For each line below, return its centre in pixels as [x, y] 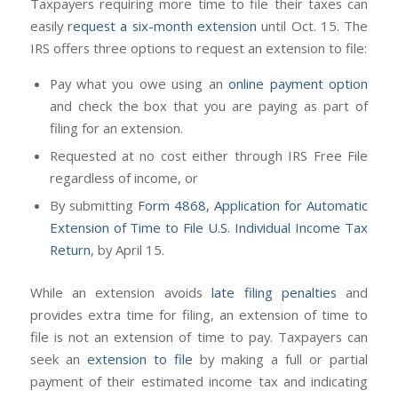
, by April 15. [127, 250]
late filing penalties [275, 293]
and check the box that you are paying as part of [209, 106]
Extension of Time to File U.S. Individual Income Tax [209, 228]
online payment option [298, 84]
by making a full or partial [280, 359]
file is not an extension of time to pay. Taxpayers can [199, 337]
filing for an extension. [116, 128]
